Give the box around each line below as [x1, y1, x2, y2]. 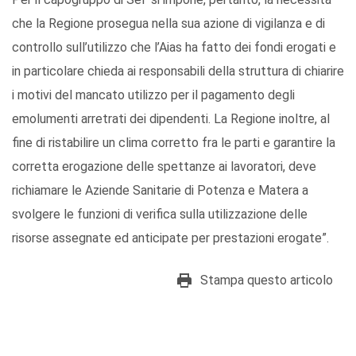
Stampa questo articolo [200, 273, 333, 288]
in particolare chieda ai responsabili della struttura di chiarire [12, 64, 344, 79]
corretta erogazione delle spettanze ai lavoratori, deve [12, 159, 316, 175]
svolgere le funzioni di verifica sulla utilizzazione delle [12, 207, 308, 222]
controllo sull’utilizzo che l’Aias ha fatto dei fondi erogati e [12, 40, 336, 56]
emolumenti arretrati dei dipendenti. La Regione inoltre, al [12, 111, 330, 127]
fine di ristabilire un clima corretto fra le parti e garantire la [12, 135, 335, 151]
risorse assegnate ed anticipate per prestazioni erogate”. [12, 230, 329, 246]
